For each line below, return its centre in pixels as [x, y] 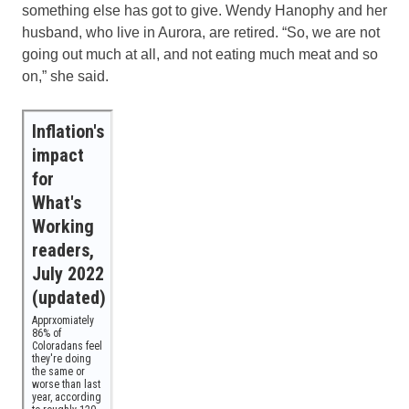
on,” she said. [67, 77]
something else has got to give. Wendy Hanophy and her [204, 11]
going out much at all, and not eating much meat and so [200, 55]
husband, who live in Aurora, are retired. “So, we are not [201, 33]
